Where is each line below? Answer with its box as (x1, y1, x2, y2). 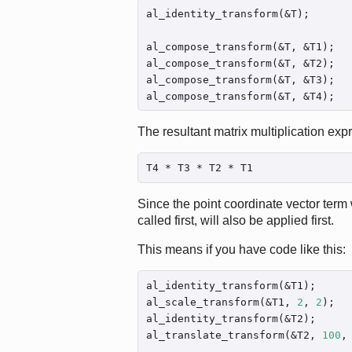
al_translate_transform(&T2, (145, 328, 322, 341)
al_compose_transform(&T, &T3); (145, 73, 335, 86)
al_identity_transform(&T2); (145, 312, 316, 324)
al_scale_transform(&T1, (145, 295, 297, 308)
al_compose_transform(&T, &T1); (145, 40, 335, 53)
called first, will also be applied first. (137, 214, 334, 227)
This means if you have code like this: (137, 243, 346, 256)
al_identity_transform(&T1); (145, 279, 316, 291)
